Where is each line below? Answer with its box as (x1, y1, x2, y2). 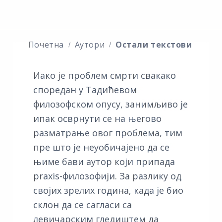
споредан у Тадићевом (33, 83, 137, 96)
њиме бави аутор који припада (33, 155, 175, 167)
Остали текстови (115, 39, 192, 50)
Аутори (74, 39, 105, 50)
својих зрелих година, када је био (33, 184, 183, 196)
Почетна (28, 39, 64, 50)
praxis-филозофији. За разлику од (33, 169, 181, 182)
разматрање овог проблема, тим (33, 126, 182, 139)
